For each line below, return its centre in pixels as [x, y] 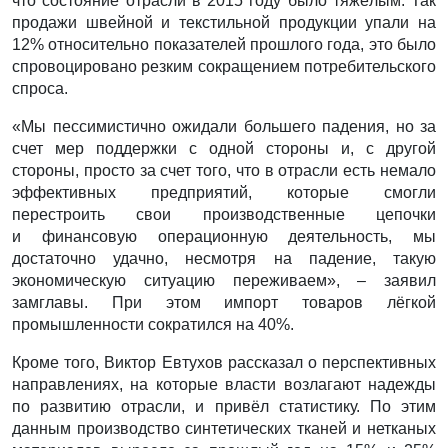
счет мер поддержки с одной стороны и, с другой [224, 149]
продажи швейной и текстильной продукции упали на [224, 23]
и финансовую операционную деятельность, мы [224, 237]
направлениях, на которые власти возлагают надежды [224, 385]
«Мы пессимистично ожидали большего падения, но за [224, 127]
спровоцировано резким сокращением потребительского [224, 67]
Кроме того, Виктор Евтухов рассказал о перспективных [224, 363]
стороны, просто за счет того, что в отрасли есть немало [224, 171]
